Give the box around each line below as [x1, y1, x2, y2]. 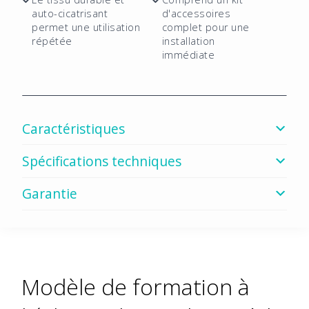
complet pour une [161, 21, 250, 34]
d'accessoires [161, 7, 231, 21]
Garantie [22, 184, 77, 203]
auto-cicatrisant [32, 7, 108, 21]
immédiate [161, 48, 215, 62]
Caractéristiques [22, 119, 125, 138]
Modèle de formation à [21, 272, 250, 302]
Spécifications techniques [22, 152, 181, 171]
